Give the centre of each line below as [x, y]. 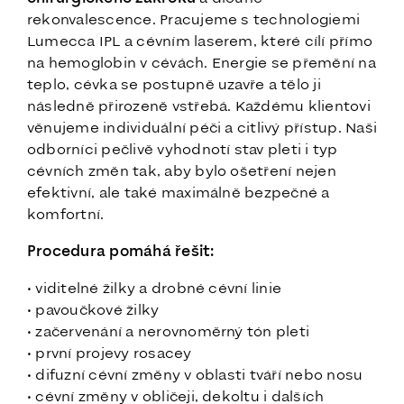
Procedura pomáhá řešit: [121, 252]
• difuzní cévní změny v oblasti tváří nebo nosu [195, 376]
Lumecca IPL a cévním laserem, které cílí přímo [200, 42]
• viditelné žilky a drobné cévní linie [155, 289]
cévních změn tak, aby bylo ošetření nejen [182, 172]
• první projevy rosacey [110, 354]
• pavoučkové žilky [93, 311]
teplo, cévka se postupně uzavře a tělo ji [174, 85]
